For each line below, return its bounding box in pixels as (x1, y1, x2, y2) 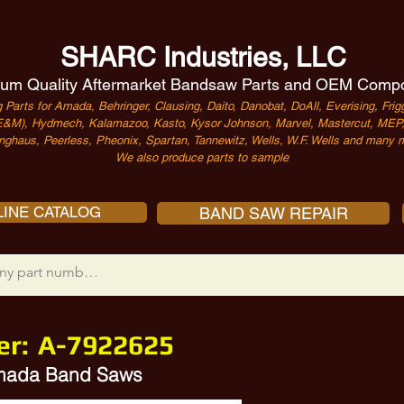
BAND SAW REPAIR (198, 204, 348, 223)
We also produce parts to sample (115, 151, 289, 164)
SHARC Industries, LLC (60, 41, 346, 73)
